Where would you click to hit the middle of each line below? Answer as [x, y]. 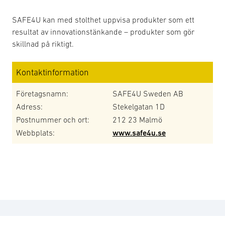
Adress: [29, 106]
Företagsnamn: [42, 93]
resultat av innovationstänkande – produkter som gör [103, 32]
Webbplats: [35, 133]
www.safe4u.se [139, 133]
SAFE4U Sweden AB [148, 93]
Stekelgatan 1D [139, 106]
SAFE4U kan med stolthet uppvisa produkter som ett [103, 20]
